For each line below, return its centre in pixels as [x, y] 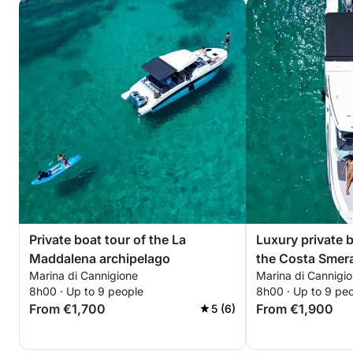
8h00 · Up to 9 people [86, 291]
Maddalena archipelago [100, 258]
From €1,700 [67, 309]
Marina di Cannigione [84, 275]
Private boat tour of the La [108, 240]
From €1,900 [295, 309]
